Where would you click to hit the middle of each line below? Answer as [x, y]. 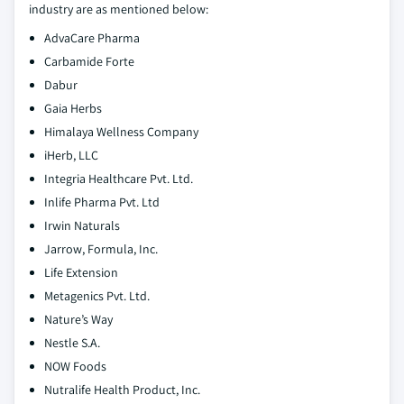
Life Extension [81, 273]
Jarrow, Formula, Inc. [101, 249]
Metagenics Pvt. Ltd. [97, 296]
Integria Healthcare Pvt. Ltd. [119, 179]
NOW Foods [75, 367]
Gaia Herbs [73, 109]
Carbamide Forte [89, 62]
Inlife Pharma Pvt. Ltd [102, 202]
